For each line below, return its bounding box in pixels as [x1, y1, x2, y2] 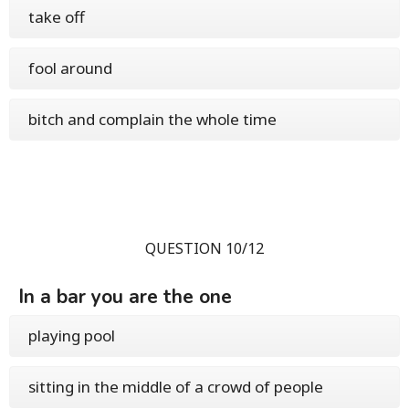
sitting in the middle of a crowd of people [28, 376, 323, 398]
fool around [28, 58, 112, 79]
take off [28, 6, 85, 28]
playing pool [28, 325, 115, 347]
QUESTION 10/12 [145, 238, 264, 259]
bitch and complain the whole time [28, 109, 277, 131]
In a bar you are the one [18, 284, 232, 310]
